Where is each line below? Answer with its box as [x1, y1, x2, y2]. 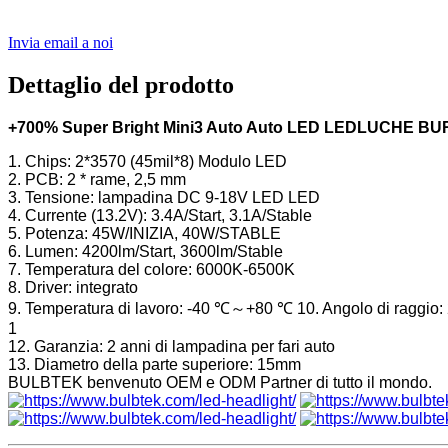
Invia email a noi [8, 33, 113, 51]
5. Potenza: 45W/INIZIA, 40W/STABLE [8, 224, 281, 242]
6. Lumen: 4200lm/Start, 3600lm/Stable [8, 242, 283, 260]
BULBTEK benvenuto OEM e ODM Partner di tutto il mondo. [8, 373, 432, 391]
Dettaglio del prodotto [8, 71, 234, 98]
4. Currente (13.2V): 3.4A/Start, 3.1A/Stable [8, 206, 312, 224]
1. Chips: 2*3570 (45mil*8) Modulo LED [8, 152, 287, 170]
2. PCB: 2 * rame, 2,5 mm [8, 170, 186, 188]
